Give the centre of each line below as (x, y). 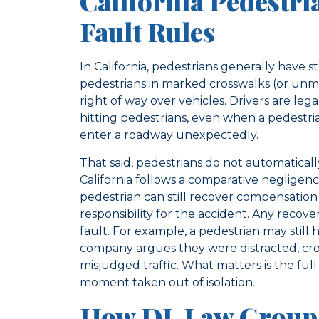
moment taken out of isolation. (167, 282)
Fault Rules (147, 32)
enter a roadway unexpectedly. (169, 135)
